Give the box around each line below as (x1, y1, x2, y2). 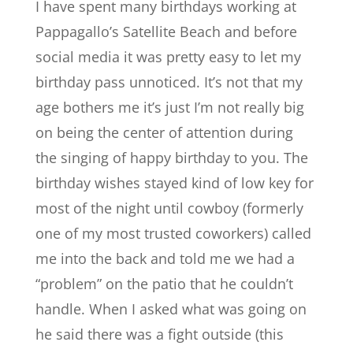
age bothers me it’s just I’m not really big (35, 98, 304, 117)
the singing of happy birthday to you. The (35, 148, 308, 167)
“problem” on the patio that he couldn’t (35, 274, 293, 293)
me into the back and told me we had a (35, 249, 295, 268)
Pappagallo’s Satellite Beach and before (35, 22, 297, 41)
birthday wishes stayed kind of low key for (35, 173, 314, 192)
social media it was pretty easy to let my (35, 47, 301, 66)
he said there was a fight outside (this (35, 325, 284, 344)
